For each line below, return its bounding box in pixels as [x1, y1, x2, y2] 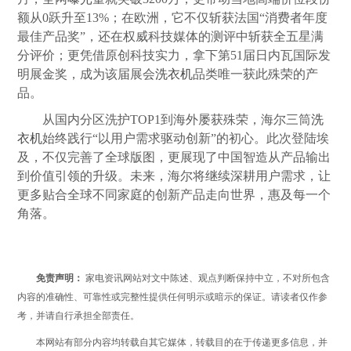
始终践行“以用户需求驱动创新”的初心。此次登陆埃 [42, 132, 330, 146]
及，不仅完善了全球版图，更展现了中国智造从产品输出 [17, 150, 331, 165]
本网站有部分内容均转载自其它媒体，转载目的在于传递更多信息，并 [36, 337, 328, 349]
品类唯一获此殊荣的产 [193, 67, 319, 81]
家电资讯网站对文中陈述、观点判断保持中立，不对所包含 [83, 273, 331, 284]
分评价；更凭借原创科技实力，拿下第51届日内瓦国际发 [17, 49, 331, 63]
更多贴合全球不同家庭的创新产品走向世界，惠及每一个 [17, 188, 331, 202]
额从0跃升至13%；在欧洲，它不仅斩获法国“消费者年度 [17, 11, 328, 25]
